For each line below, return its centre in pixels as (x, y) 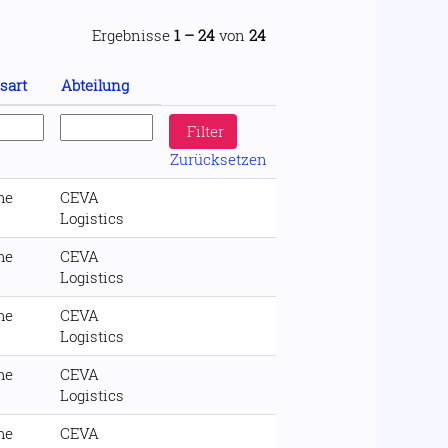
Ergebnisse (133, 35)
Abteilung (95, 85)
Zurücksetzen (218, 159)
